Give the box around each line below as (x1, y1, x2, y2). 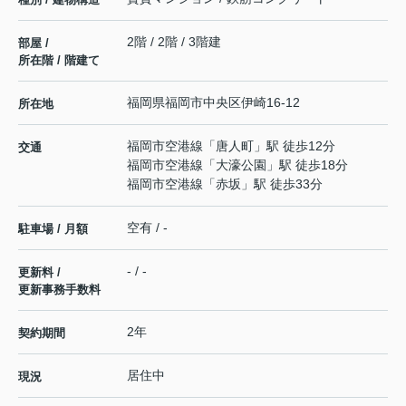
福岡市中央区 (165, 94, 241, 110)
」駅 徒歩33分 (241, 176, 323, 191)
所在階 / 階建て (18, 53, 100, 67)
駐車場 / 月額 (18, 221, 88, 236)
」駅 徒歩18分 (266, 157, 348, 172)
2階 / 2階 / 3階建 (127, 34, 221, 49)
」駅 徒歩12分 (254, 138, 335, 153)
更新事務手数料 (18, 282, 101, 296)
